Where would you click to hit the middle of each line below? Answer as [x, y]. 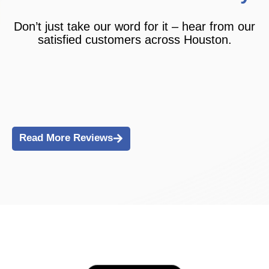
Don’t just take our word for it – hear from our [134, 26]
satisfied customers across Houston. [134, 39]
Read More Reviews [66, 138]
